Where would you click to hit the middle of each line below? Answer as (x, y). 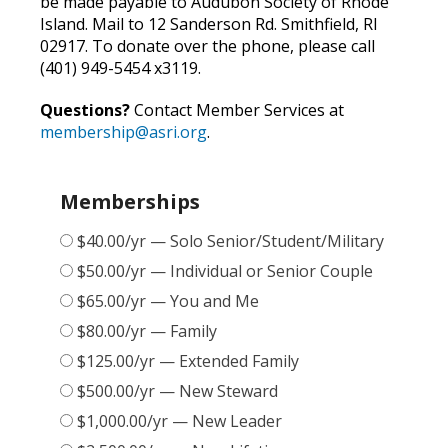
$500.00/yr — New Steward (177, 391)
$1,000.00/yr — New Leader (179, 421)
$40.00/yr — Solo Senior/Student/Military (230, 241)
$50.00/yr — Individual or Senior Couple (225, 271)
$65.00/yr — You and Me (168, 301)
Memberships (130, 202)
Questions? (85, 110)
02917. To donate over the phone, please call (207, 46)
